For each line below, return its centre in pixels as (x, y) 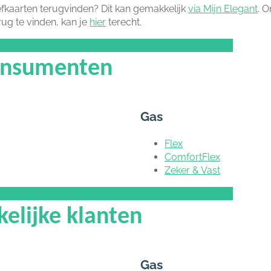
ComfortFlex (192, 157)
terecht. (124, 22)
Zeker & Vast (192, 170)
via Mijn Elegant (223, 8)
